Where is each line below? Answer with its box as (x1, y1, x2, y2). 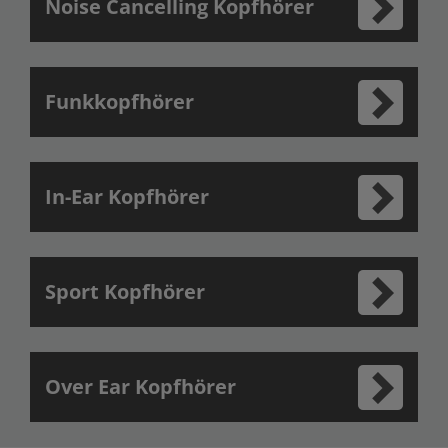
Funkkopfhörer (45, 88, 194, 115)
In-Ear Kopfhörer (45, 183, 209, 210)
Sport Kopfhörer (45, 278, 205, 305)
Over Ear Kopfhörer (45, 373, 236, 400)
